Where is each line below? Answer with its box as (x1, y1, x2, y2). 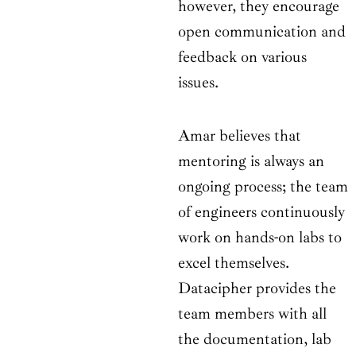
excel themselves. (178, 253, 289, 273)
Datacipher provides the (178, 278, 336, 299)
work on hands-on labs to (178, 227, 342, 248)
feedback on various (178, 47, 307, 68)
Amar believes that (178, 126, 301, 146)
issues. (178, 72, 219, 93)
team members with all (178, 304, 327, 324)
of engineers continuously (178, 202, 345, 222)
